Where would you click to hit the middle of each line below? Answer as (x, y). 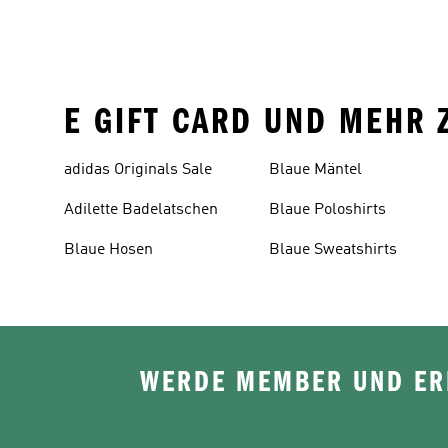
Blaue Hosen (108, 249)
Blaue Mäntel (316, 169)
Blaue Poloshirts (328, 209)
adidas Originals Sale (138, 169)
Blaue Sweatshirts (333, 249)
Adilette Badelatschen (141, 209)
